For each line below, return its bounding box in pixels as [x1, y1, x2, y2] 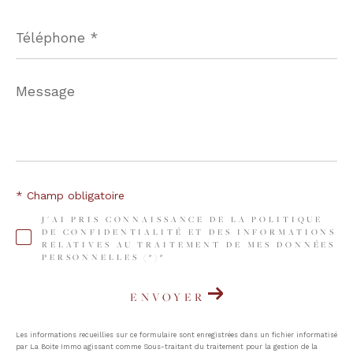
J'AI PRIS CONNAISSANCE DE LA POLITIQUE [41, 213, 324, 225]
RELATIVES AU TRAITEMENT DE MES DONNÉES [41, 238, 336, 251]
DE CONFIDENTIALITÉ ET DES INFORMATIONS [41, 225, 337, 238]
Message [15, 80, 66, 95]
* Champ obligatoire [16, 188, 124, 202]
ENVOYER [130, 288, 206, 305]
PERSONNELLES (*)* [41, 251, 165, 263]
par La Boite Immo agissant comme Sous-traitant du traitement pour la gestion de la [16, 342, 318, 351]
